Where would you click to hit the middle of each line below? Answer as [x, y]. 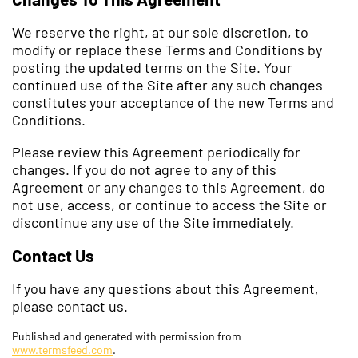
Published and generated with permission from [127, 336]
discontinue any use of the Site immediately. [153, 222]
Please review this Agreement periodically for [156, 151]
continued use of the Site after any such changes [167, 84]
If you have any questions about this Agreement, [165, 288]
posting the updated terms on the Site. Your [152, 67]
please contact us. [70, 306]
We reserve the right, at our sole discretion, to [160, 32]
